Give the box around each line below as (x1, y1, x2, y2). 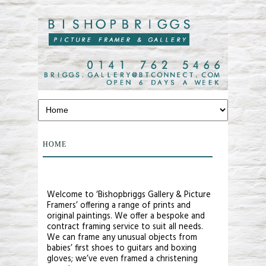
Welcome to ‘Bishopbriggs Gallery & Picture (47, 188, 211, 202)
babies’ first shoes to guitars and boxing (47, 242, 197, 256)
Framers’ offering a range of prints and (47, 199, 191, 213)
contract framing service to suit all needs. (47, 220, 203, 235)
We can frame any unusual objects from (47, 231, 197, 245)
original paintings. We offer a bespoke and (47, 210, 205, 224)
